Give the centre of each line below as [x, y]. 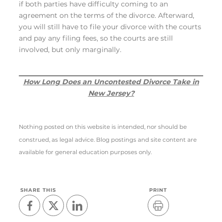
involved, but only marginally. [70, 49]
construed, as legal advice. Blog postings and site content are [108, 139]
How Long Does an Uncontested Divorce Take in [111, 82]
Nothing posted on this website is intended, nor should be [103, 127]
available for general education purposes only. [85, 152]
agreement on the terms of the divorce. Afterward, [107, 15]
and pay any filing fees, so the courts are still [96, 38]
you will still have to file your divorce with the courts [110, 27]
